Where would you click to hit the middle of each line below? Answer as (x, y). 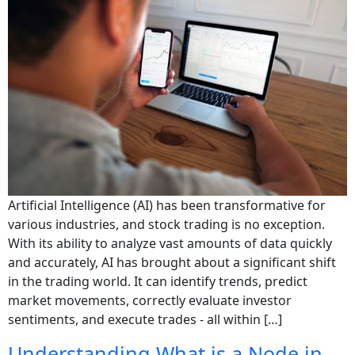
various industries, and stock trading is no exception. (166, 224)
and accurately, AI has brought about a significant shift (172, 262)
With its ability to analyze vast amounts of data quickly (170, 243)
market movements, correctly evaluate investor (150, 300)
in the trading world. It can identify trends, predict (158, 281)
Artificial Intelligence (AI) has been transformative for (167, 205)
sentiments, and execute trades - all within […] (145, 319)
